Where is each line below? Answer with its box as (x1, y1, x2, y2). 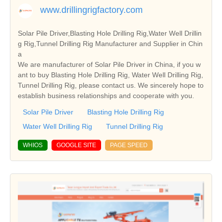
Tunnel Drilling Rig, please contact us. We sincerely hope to (18, 81, 204, 89)
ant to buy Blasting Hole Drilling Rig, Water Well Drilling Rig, (18, 70, 203, 79)
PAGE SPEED (110, 141, 148, 149)
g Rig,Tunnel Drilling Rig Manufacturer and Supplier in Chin (18, 39, 203, 48)
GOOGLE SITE (56, 141, 96, 149)
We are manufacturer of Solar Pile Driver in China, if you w (18, 60, 201, 68)
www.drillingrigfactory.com (40, 4, 143, 15)
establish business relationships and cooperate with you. (18, 91, 194, 100)
